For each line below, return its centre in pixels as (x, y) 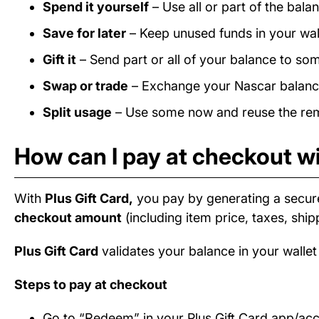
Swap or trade (85, 86)
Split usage (77, 113)
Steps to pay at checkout (91, 285)
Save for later (84, 33)
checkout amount (68, 218)
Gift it (59, 60)
